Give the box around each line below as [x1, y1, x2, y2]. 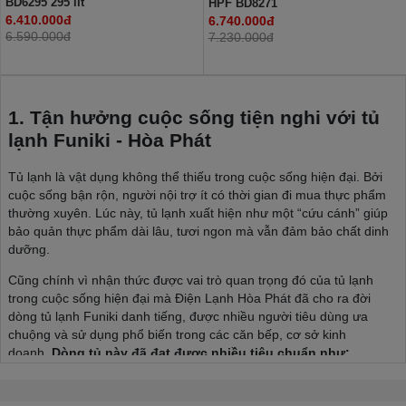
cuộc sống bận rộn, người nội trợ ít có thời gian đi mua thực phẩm [8, 187, 386, 202]
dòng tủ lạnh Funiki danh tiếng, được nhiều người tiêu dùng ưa [8, 308, 368, 324]
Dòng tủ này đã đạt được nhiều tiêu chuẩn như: [52, 344, 350, 360]
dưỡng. [8, 241, 50, 256]
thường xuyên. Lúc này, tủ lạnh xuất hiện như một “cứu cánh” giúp [8, 205, 388, 220]
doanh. [8, 344, 52, 360]
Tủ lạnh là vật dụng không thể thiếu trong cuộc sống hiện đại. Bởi [8, 169, 382, 184]
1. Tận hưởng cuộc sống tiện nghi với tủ [8, 107, 380, 129]
